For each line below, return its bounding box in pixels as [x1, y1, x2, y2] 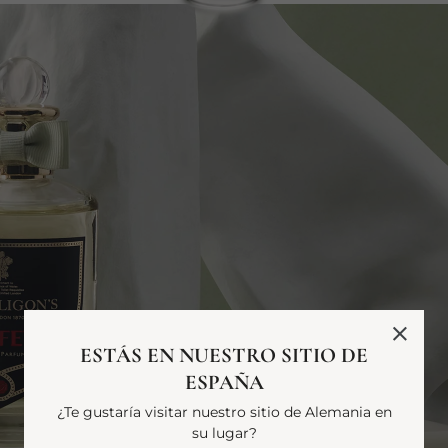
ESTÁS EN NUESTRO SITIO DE [80, 342, 368, 368]
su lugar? [191, 423, 257, 442]
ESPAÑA [184, 369, 264, 395]
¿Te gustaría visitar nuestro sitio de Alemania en [56, 402, 392, 421]
